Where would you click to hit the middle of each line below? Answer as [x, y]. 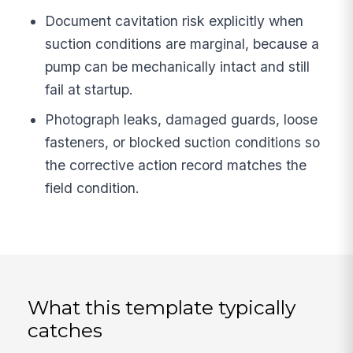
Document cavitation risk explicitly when [175, 21]
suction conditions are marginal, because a [182, 44]
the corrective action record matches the [176, 165]
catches [65, 331]
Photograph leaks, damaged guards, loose [182, 120]
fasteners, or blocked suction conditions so [183, 143]
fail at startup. [89, 90]
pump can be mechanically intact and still [178, 67]
